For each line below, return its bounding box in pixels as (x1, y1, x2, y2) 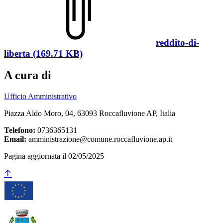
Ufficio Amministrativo (4, 92, 77, 101)
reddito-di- (156, 37, 199, 48)
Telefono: (4, 126, 35, 135)
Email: (4, 135, 26, 144)
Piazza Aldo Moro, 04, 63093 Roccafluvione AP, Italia (4, 109, 175, 118)
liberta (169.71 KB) (4, 48, 83, 59)
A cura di (4, 69, 51, 82)
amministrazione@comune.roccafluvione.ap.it (26, 135, 172, 144)
